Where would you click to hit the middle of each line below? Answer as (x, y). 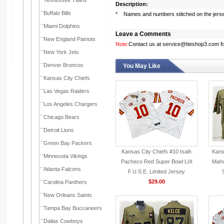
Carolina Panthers (65, 182)
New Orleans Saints (68, 195)
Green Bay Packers (68, 143)
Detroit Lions (59, 130)
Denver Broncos (63, 65)
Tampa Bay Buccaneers (73, 208)
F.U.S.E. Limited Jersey (156, 171)
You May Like (141, 66)
